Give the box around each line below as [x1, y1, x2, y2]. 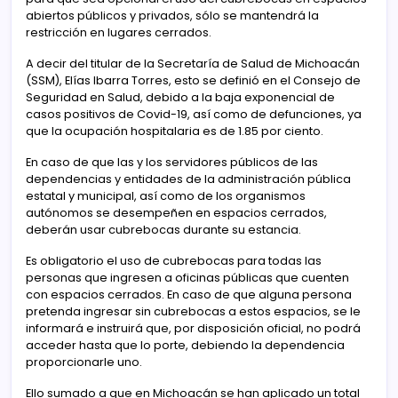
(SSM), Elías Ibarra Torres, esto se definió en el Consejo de [26, 73, 361, 88]
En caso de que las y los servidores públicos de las [26, 155, 318, 170]
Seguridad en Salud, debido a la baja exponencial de [26, 90, 335, 105]
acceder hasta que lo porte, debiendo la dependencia [26, 338, 345, 353]
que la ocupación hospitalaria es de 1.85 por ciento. [26, 123, 323, 139]
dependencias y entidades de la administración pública [26, 171, 351, 187]
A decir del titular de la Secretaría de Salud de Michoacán [26, 56, 360, 71]
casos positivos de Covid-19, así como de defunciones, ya [26, 107, 362, 122]
